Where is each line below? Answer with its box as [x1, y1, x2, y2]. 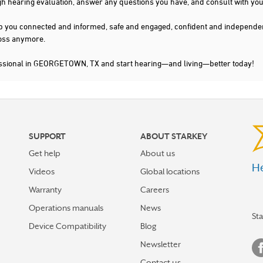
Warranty [29, 185, 62, 194]
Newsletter [140, 240, 181, 249]
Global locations [140, 167, 200, 176]
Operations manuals [29, 203, 103, 213]
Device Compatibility [29, 221, 106, 231]
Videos [29, 167, 55, 176]
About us [140, 149, 175, 158]
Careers [140, 185, 169, 194]
